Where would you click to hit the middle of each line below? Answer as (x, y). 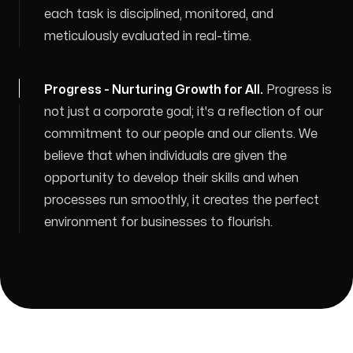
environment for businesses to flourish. (158, 222)
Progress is (299, 90)
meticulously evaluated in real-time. (148, 36)
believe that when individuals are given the (165, 156)
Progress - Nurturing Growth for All (152, 90)
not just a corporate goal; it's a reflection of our (184, 112)
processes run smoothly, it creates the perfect (182, 200)
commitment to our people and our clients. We (181, 134)
